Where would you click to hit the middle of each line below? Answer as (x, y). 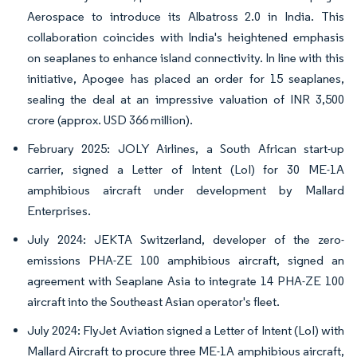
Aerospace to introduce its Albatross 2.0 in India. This (186, 17)
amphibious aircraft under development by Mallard (186, 190)
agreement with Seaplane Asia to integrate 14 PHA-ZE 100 (186, 281)
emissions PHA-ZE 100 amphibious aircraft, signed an (186, 261)
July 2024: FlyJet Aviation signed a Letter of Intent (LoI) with (186, 331)
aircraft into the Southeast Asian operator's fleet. (153, 302)
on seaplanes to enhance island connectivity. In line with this (186, 58)
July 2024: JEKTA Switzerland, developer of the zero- (186, 240)
